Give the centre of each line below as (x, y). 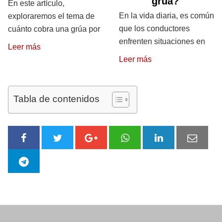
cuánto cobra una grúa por (54, 29)
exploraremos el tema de (51, 16)
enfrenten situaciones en (162, 41)
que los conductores (154, 28)
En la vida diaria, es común (166, 15)
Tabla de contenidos (56, 99)
